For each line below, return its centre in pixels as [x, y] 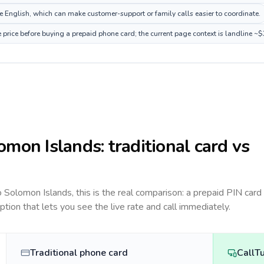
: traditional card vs [175, 146]
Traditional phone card [79, 253]
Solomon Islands [38, 193]
